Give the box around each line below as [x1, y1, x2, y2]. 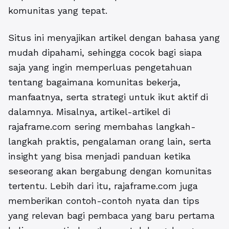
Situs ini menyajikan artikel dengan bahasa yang [8, 32, 220, 43]
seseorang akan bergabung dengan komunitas [8, 166, 212, 177]
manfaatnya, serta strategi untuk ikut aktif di [8, 91, 208, 103]
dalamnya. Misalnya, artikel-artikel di [8, 106, 170, 118]
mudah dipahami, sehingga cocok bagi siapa [8, 47, 202, 58]
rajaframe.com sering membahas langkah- [8, 121, 196, 132]
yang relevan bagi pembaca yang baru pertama [8, 210, 215, 221]
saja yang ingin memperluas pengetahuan [8, 62, 192, 73]
